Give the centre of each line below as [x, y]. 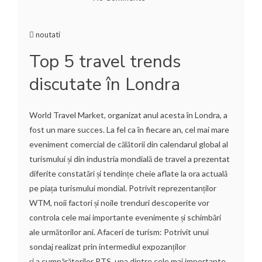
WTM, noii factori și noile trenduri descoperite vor [119, 202]
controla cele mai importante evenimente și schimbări [125, 217]
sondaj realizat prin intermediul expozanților [108, 246]
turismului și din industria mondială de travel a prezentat [130, 158]
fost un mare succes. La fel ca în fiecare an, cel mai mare [129, 129]
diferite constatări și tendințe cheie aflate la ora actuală [128, 173]
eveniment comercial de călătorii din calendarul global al [129, 144]
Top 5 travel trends [105, 61]
